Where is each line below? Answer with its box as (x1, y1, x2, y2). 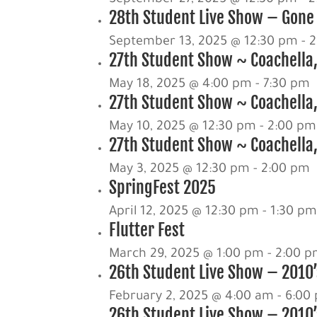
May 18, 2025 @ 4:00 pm (109, 77, 253, 92)
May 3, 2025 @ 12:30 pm (109, 162, 250, 177)
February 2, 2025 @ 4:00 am (109, 289, 275, 304)
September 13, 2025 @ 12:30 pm (109, 35, 299, 50)
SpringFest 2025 (109, 176, 217, 198)
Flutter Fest (109, 219, 185, 241)
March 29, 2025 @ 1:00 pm (109, 247, 265, 262)
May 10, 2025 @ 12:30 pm (109, 120, 257, 134)
